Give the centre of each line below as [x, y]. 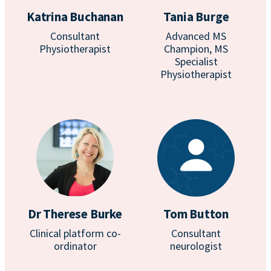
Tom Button [196, 214]
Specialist [196, 61]
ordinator [75, 246]
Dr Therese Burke [75, 214]
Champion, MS [196, 49]
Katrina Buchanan [75, 17]
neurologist [196, 246]
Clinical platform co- [75, 233]
